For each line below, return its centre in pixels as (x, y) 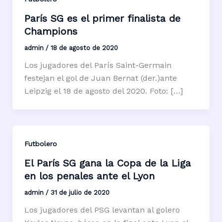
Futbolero (40, 143)
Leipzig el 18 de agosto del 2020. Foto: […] (103, 91)
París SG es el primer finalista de (102, 18)
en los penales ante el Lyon (89, 176)
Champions (51, 31)
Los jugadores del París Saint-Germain (98, 65)
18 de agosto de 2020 (84, 48)
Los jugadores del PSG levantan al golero (102, 210)
